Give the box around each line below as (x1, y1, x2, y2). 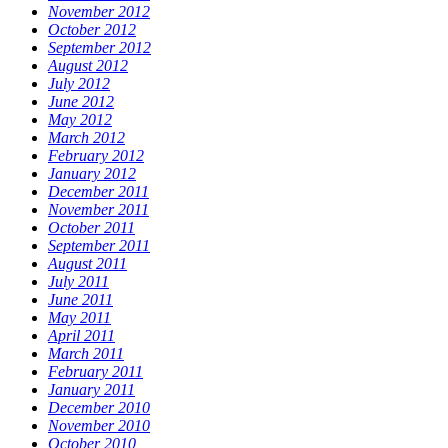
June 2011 (48, 291, 113, 309)
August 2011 (48, 255, 127, 273)
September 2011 (48, 237, 150, 255)
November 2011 (48, 201, 149, 219)
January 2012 (48, 165, 136, 183)
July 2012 (48, 75, 110, 93)
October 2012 (48, 21, 136, 39)
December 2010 (48, 399, 150, 417)
